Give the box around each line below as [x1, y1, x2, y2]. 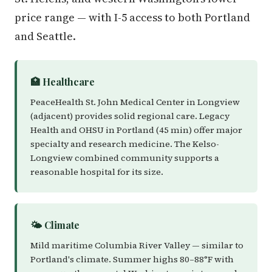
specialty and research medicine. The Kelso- [30, 138, 219, 150]
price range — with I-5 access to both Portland [15, 10, 250, 25]
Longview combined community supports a [30, 152, 219, 164]
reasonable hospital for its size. [30, 166, 163, 178]
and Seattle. [15, 29, 76, 44]
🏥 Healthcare [30, 75, 95, 88]
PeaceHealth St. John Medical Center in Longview [30, 96, 240, 108]
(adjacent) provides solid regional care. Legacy [30, 110, 229, 122]
